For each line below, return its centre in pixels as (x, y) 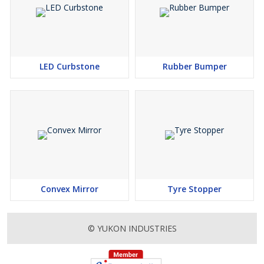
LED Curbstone (70, 66)
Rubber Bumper (194, 66)
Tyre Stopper (194, 189)
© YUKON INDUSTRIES (132, 228)
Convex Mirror (70, 189)
